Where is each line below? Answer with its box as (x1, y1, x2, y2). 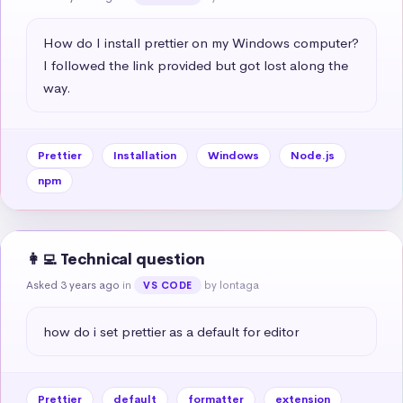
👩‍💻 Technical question (26, 249, 205, 269)
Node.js (291, 148, 335, 163)
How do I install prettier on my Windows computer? (43, 33, 359, 51)
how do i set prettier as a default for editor (43, 322, 299, 340)
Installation (113, 148, 176, 163)
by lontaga (203, 277, 259, 292)
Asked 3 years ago (26, 277, 120, 292)
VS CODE (143, 278, 193, 291)
